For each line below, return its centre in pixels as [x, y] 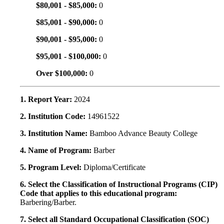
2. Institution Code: [54, 116]
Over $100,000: [63, 73]
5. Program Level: [52, 167]
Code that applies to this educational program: [98, 193]
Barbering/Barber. [48, 202]
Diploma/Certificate [114, 167]
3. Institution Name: [55, 133]
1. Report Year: [47, 99]
